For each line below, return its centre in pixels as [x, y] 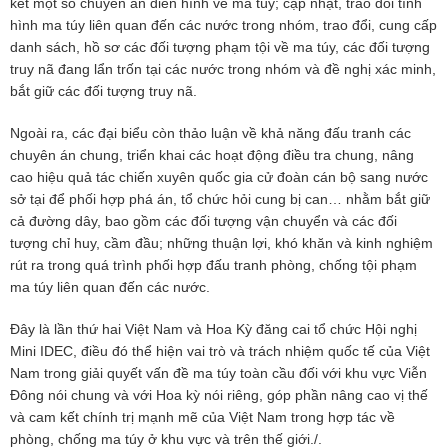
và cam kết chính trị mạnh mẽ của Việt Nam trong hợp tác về [202, 417]
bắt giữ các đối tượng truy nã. [103, 91]
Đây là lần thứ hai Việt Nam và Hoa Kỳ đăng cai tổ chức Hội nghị [213, 329]
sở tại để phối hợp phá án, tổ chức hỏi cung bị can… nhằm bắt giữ [220, 199]
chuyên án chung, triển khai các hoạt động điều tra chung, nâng [212, 155]
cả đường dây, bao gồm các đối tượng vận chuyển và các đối [203, 221]
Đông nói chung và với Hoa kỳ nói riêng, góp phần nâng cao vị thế [219, 395]
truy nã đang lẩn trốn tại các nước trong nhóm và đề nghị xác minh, [223, 69]
